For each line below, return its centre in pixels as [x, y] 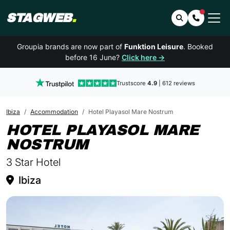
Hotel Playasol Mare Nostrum [131, 112]
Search [195, 17]
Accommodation [54, 112]
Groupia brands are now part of [71, 46]
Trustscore [132, 83]
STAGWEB [39, 18]
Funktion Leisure [154, 46]
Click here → [143, 57]
